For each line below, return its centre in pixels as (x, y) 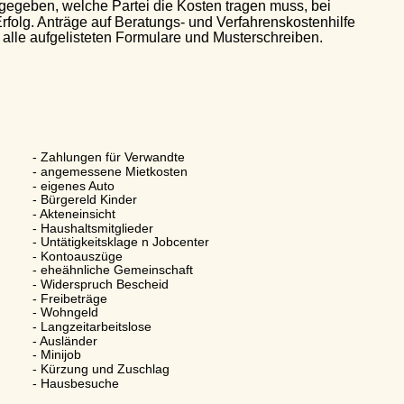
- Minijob (32, 355)
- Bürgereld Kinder (60, 200)
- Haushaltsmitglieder (68, 228)
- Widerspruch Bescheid (75, 285)
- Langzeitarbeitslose (67, 326)
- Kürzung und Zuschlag (76, 368)
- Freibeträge (45, 298)
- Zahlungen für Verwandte (83, 157)
